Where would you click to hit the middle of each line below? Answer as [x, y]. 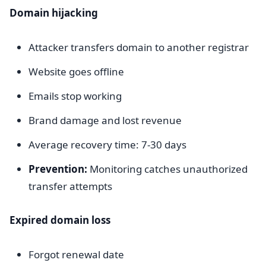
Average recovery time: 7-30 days [107, 145]
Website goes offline [76, 72]
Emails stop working [75, 96]
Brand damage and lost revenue [105, 120]
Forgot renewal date [76, 254]
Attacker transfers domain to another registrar [139, 47]
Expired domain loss [60, 220]
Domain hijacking [54, 13]
